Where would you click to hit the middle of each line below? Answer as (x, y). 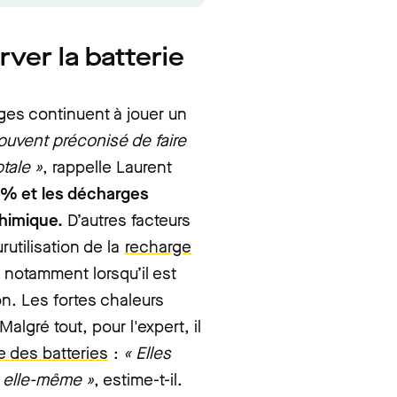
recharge (158, 247)
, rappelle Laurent (107, 167)
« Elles (147, 353)
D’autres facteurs (129, 220)
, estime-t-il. (138, 380)
